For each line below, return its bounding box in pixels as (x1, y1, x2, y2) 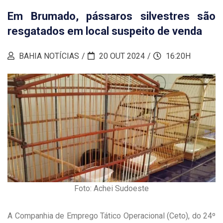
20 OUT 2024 (97, 51, 145, 61)
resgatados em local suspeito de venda (7, 25, 202, 38)
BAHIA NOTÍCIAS (17, 51, 79, 61)
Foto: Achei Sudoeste (74, 184, 149, 194)
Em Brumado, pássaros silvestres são (7, 10, 216, 23)
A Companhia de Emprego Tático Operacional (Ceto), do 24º (7, 211, 216, 221)
